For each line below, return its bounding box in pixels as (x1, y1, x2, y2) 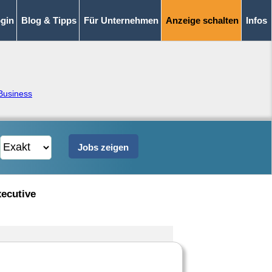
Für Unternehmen (84, 15, 158, 25)
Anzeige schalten (166, 15, 239, 25)
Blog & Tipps (21, 15, 76, 25)
